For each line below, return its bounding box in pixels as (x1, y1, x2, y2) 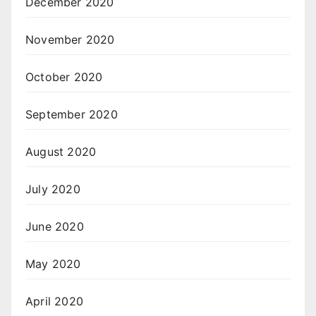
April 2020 (25, 294, 83, 309)
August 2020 (25, 145, 97, 159)
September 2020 (25, 107, 118, 122)
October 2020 (25, 70, 103, 85)
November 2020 (25, 32, 115, 47)
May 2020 (25, 257, 81, 272)
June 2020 (25, 219, 84, 234)
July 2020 (25, 182, 80, 197)
